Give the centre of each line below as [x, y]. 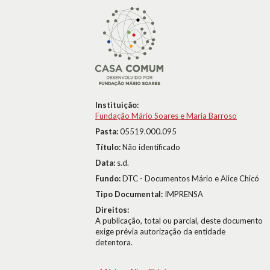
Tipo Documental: [130, 194]
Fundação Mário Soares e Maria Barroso [166, 116]
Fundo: [109, 178]
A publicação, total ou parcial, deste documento [179, 221]
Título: [109, 147]
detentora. [114, 242]
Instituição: [117, 105]
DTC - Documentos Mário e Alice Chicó [191, 178]
